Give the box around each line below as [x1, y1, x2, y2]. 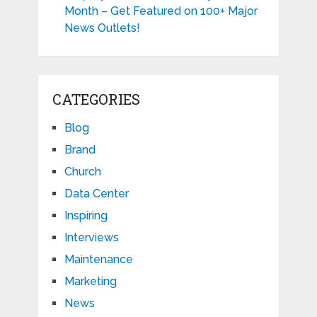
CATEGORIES [52, 90, 140, 109]
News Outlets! [64, 21, 140, 35]
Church [64, 165, 101, 179]
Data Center [64, 187, 129, 201]
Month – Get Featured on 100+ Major [64, 4, 258, 18]
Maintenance [64, 253, 133, 267]
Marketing [64, 275, 117, 289]
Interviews [64, 231, 119, 245]
